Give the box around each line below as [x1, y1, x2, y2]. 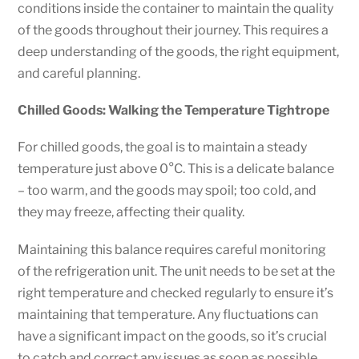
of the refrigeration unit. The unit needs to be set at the [18, 263, 336, 279]
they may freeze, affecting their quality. [18, 204, 245, 220]
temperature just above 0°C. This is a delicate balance [18, 161, 335, 177]
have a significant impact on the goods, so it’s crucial [18, 328, 328, 344]
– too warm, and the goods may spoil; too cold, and [18, 183, 317, 199]
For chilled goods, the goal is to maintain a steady [18, 139, 308, 155]
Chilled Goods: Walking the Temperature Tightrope [18, 103, 330, 119]
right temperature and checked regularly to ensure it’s [18, 284, 334, 301]
